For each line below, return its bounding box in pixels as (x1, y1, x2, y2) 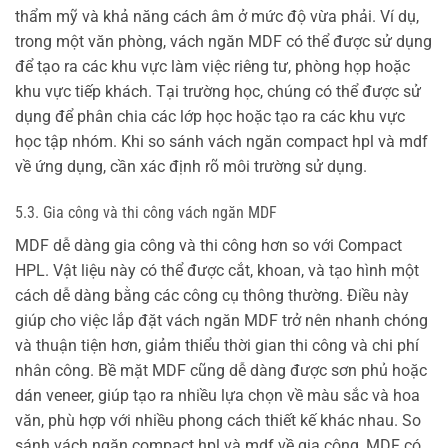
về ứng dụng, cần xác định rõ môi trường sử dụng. (15, 157, 367, 177)
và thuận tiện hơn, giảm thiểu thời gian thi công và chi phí (15, 335, 419, 355)
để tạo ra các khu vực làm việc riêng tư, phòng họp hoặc (15, 57, 410, 77)
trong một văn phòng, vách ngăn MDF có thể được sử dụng (15, 32, 432, 52)
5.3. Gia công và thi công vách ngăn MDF (15, 202, 277, 222)
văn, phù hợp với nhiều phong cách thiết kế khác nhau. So (15, 410, 421, 430)
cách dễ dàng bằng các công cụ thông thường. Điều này (15, 285, 409, 305)
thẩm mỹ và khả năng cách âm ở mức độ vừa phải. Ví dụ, (15, 7, 419, 27)
